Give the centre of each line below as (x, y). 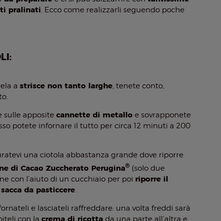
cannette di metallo (95, 115)
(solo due (147, 168)
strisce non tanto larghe (66, 86)
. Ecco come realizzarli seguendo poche (113, 10)
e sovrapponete (162, 115)
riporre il (152, 179)
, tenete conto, (139, 86)
